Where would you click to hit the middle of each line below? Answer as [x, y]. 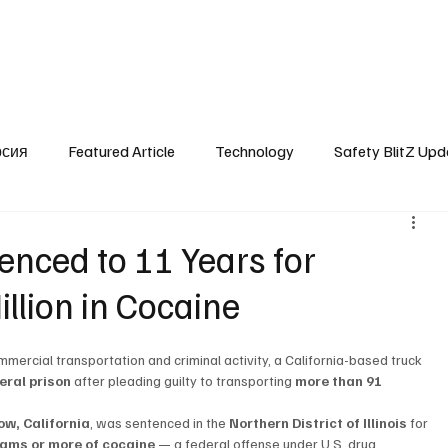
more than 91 [340, 381]
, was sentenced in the [160, 423]
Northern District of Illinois [318, 423]
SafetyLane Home [191, 41]
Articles [289, 41]
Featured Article [122, 151]
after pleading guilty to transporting [183, 381]
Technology [255, 151]
